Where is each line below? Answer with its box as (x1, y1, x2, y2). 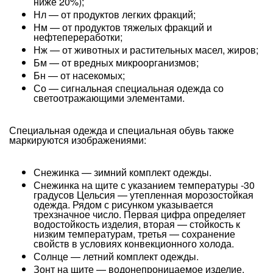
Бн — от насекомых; (34, 68, 125, 82)
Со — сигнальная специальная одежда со (34, 81, 224, 95)
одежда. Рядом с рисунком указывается (34, 197, 213, 211)
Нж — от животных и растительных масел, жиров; (34, 43, 258, 57)
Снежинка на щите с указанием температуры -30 (34, 178, 255, 192)
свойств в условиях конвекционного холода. (34, 236, 234, 250)
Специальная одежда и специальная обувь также (9, 123, 234, 137)
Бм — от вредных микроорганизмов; (34, 55, 199, 69)
